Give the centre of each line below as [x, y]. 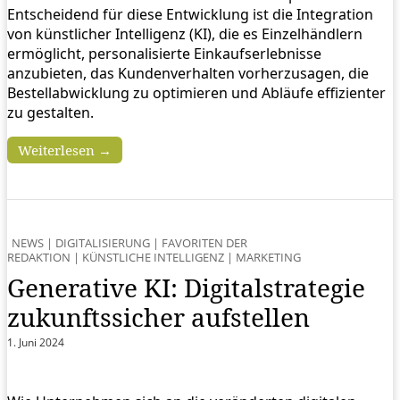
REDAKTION [39, 258]
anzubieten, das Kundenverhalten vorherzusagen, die [188, 74]
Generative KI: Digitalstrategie [186, 288]
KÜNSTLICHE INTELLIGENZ [153, 258]
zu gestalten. [50, 113]
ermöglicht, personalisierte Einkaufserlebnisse [164, 54]
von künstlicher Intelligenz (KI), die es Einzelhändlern [185, 34]
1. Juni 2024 [36, 343]
